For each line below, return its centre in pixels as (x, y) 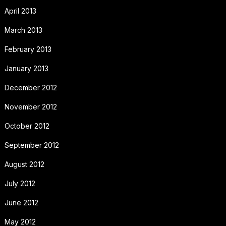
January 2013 (26, 68)
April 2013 (20, 11)
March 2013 (23, 30)
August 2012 (24, 164)
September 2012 (32, 145)
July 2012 (20, 183)
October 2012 (27, 126)
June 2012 (21, 202)
